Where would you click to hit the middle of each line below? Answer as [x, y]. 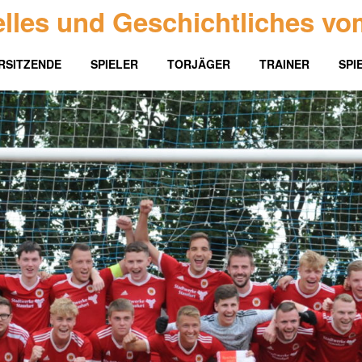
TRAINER [284, 64]
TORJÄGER [199, 64]
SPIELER [114, 64]
